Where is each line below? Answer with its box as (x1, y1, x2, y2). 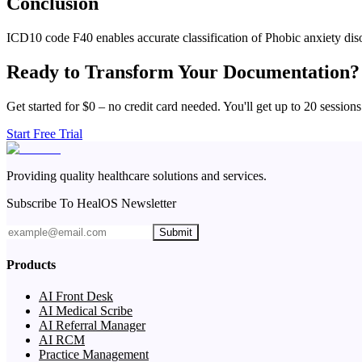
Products (6, 257, 56, 271)
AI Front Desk (39, 289, 113, 304)
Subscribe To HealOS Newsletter (6, 196, 176, 210)
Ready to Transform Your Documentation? (6, 61, 360, 82)
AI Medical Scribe (39, 304, 133, 318)
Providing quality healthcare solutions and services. (6, 168, 267, 183)
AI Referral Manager (39, 318, 145, 333)
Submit (159, 225, 192, 238)
